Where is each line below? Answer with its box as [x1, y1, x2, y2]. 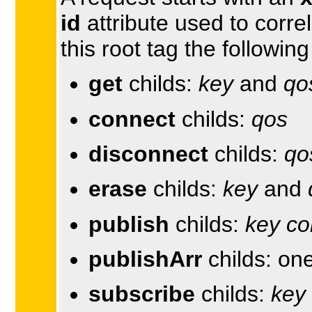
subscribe [88, 281, 195, 307]
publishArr [88, 246, 202, 272]
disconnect [88, 141, 208, 166]
